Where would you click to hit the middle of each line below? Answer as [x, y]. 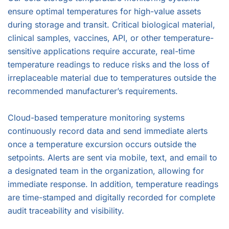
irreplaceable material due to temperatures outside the [112, 78]
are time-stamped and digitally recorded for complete [111, 197]
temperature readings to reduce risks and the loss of [109, 64]
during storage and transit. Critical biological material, [111, 25]
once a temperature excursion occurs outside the [102, 144]
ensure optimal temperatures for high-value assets [104, 11]
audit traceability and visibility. [66, 211]
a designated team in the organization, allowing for [106, 171]
